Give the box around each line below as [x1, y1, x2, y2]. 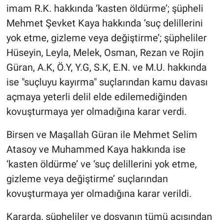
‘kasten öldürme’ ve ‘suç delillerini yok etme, [6, 158, 197, 170]
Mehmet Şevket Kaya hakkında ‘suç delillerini [6, 17, 203, 29]
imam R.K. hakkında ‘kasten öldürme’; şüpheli [6, 2, 203, 15]
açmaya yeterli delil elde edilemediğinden [6, 91, 187, 103]
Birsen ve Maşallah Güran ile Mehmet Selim [6, 129, 197, 141]
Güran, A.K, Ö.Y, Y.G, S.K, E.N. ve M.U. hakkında [6, 61, 207, 74]
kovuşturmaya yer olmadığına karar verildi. [6, 188, 192, 200]
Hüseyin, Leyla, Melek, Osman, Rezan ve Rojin [6, 47, 204, 59]
